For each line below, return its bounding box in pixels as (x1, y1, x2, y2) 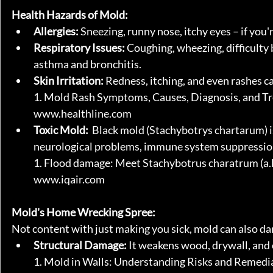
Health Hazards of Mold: (12, 8, 128, 21)
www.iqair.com (34, 172, 105, 186)
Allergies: (34, 24, 79, 38)
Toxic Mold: (34, 123, 88, 136)
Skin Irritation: (34, 74, 104, 87)
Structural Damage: (34, 238, 127, 252)
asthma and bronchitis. (34, 57, 141, 71)
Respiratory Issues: (34, 41, 125, 54)
